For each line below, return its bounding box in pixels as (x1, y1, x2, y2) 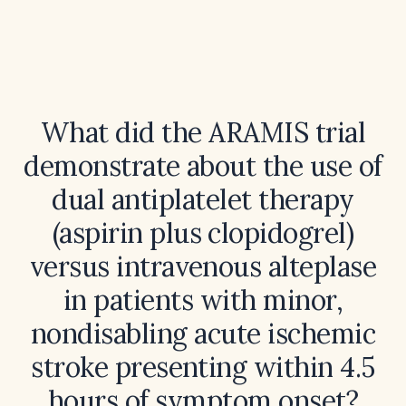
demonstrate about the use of (24, 149, 382, 183)
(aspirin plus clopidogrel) (52, 216, 354, 250)
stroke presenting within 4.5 (31, 350, 375, 384)
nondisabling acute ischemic (30, 316, 376, 351)
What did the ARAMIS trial (40, 115, 366, 150)
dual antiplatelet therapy (52, 182, 354, 217)
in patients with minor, (63, 283, 343, 317)
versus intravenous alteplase (29, 249, 377, 284)
